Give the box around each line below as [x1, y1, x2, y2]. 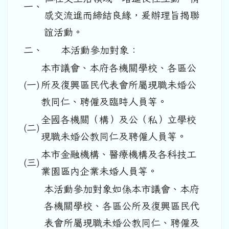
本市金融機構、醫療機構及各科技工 [41, 149, 196, 159]
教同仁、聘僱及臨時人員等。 [41, 97, 167, 106]
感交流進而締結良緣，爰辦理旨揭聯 [44, 10, 199, 20]
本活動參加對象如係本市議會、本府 [44, 184, 199, 194]
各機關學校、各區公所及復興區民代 [44, 201, 199, 211]
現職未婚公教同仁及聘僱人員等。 [41, 131, 187, 141]
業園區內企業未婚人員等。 [41, 166, 157, 176]
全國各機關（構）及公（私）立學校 [41, 114, 196, 124]
